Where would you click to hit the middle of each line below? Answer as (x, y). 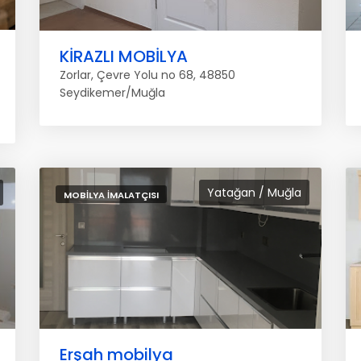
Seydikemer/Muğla (112, 93)
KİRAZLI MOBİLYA (124, 56)
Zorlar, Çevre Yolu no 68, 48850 (147, 75)
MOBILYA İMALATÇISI (111, 195)
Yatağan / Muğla (254, 193)
